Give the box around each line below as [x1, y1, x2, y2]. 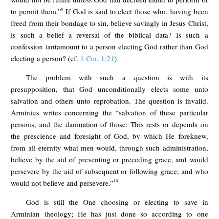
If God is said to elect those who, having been [63, 6, 208, 16]
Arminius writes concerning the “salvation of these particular [11, 107, 208, 117]
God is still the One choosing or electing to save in [25, 197, 208, 207]
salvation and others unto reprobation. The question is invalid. [11, 95, 208, 106]
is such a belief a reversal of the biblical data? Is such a [11, 29, 208, 40]
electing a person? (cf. [11, 53, 81, 63]
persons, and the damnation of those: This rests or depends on [11, 119, 208, 129]
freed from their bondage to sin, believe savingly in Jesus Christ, [11, 18, 208, 28]
